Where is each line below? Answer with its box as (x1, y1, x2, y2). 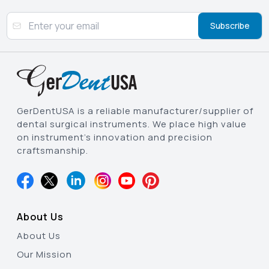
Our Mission (17, 248, 72, 261)
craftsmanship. (17, 144, 88, 157)
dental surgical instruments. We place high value (17, 118, 247, 131)
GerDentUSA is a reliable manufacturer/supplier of (17, 104, 253, 118)
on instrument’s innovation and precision (17, 131, 213, 144)
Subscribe (210, 20, 250, 32)
